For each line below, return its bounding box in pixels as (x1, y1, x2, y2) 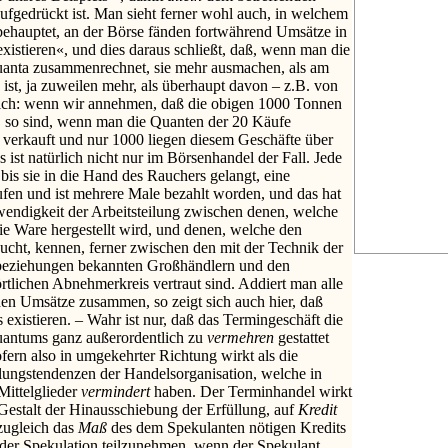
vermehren (207, 328, 278, 346)
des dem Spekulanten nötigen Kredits (111, 418, 346, 436)
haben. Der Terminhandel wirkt (154, 382, 352, 400)
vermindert (81, 382, 154, 400)
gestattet (278, 328, 329, 346)
